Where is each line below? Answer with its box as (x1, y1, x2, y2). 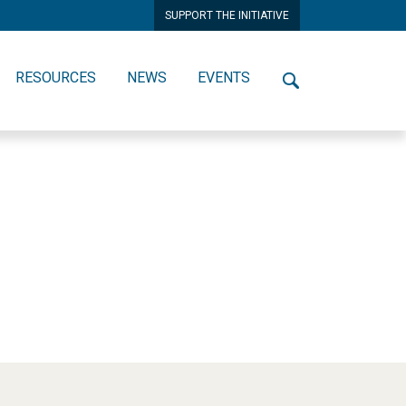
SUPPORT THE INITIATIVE (165, 9, 289, 22)
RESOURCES (15, 69, 96, 86)
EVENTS (198, 69, 250, 86)
